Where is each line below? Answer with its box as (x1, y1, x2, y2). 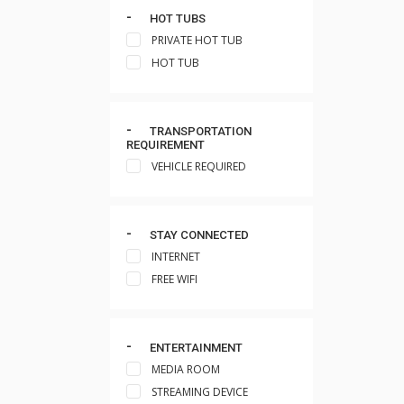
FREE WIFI (151, 271, 197, 287)
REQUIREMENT (126, 138, 205, 151)
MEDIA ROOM (151, 362, 220, 377)
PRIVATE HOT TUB (151, 32, 243, 48)
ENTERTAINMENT (149, 341, 243, 354)
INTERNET (151, 249, 200, 264)
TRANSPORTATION (149, 124, 252, 138)
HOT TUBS (149, 12, 206, 25)
